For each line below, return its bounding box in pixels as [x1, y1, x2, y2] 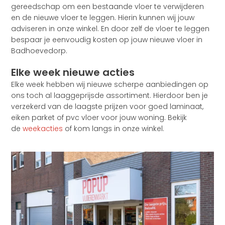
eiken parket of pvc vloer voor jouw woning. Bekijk [11, 113, 187, 123]
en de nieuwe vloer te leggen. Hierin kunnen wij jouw [11, 13, 195, 23]
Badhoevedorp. [11, 46, 68, 56]
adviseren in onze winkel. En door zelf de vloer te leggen [11, 24, 210, 34]
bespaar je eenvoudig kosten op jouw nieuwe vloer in [11, 35, 203, 45]
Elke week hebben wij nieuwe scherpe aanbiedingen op [11, 79, 209, 90]
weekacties [23, 124, 63, 134]
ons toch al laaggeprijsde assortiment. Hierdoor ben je [11, 90, 208, 101]
